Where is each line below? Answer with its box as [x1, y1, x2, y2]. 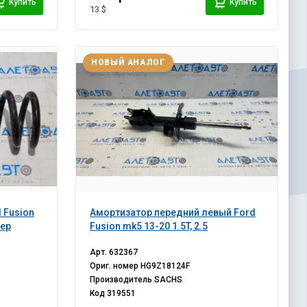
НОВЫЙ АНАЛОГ [91, 58, 166, 68]
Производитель [90, 275, 155, 285]
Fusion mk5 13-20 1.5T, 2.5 [90, 221, 208, 232]
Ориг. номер [90, 261, 141, 271]
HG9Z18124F [140, 261, 191, 271]
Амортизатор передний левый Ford [90, 207, 256, 219]
